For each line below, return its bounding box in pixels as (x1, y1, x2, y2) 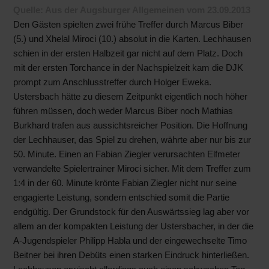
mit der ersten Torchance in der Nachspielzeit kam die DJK (13, 63, 244, 73)
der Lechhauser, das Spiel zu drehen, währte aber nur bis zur (13, 135, 252, 145)
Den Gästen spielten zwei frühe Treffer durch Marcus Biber (13, 20, 244, 29)
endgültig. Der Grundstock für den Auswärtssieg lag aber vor (13, 207, 250, 217)
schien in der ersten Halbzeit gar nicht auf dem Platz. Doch (13, 49, 243, 58)
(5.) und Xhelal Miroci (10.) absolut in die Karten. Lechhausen (13, 34, 252, 44)
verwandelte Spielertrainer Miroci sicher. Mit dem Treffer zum (13, 164, 252, 174)
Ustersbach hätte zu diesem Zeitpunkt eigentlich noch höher (13, 92, 248, 101)
